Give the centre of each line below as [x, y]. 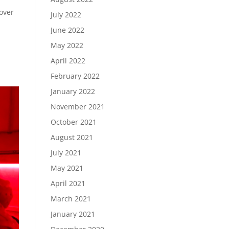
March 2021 [71, 199]
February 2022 [75, 76]
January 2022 [73, 91]
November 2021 [77, 107]
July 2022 [66, 15]
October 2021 [73, 122]
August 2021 [72, 137]
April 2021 [68, 183]
